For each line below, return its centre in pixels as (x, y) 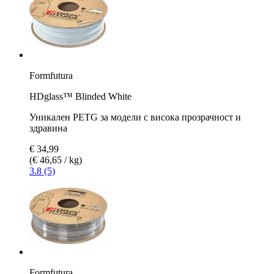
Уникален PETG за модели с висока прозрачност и (135, 117)
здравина (48, 128)
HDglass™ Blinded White (80, 96)
